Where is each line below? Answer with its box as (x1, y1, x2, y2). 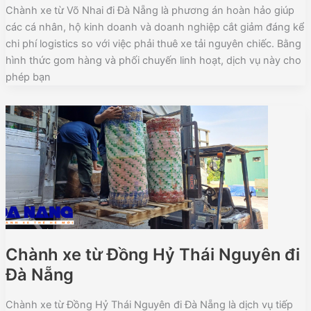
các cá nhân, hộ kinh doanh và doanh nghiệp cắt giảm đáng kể (5, 21, 304, 34)
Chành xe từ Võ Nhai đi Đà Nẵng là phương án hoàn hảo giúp (5, 4, 294, 17)
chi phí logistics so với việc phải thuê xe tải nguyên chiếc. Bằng (5, 37, 301, 51)
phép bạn (5, 71, 51, 84)
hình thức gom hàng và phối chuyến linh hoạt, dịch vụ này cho (5, 54, 301, 67)
